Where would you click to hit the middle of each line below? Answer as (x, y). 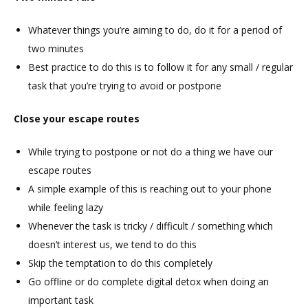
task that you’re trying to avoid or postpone (125, 86)
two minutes (56, 49)
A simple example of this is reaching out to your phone (150, 189)
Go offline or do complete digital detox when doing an (148, 282)
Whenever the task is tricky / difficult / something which (151, 226)
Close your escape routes (77, 119)
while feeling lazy (66, 208)
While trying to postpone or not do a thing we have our (151, 152)
